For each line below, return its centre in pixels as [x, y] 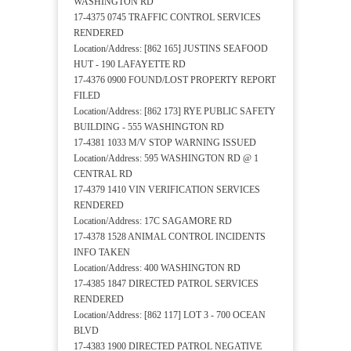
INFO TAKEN [102, 253]
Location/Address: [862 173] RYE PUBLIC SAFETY [175, 112]
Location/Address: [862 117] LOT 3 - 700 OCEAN [170, 315]
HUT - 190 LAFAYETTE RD [130, 65]
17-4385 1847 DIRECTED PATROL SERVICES [166, 284]
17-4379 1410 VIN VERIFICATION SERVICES [167, 190]
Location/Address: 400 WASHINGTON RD [157, 268]
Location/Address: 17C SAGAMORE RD [153, 221]
